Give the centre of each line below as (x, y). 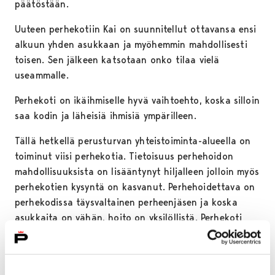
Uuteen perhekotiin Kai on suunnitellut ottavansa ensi (136, 29)
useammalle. (42, 76)
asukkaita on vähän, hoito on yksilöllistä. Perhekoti (129, 218)
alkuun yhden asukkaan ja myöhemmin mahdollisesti (131, 45)
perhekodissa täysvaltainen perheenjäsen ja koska (126, 203)
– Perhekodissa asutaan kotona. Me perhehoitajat (126, 258)
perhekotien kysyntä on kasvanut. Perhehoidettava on (135, 187)
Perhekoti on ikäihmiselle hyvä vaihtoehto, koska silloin (137, 101)
